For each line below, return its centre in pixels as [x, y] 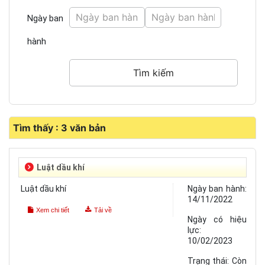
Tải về [103, 210]
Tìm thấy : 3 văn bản [59, 128]
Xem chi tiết [52, 210]
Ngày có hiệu [217, 220]
